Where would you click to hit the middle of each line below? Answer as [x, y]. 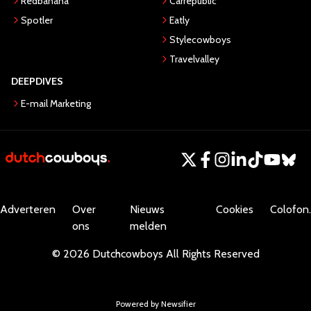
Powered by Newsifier [155, 304]
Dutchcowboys [127, 254]
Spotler [37, 20]
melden [148, 226]
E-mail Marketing [56, 104]
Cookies [235, 210]
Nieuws [147, 210]
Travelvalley [194, 59]
